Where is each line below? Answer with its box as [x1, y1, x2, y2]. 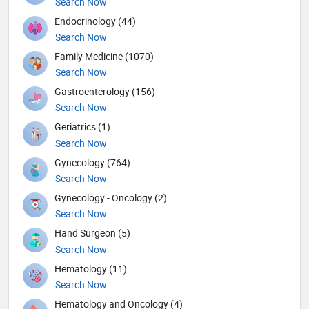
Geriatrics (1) [54, 120, 110, 134]
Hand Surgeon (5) [54, 226, 130, 240]
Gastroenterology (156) [54, 85, 155, 99]
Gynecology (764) [54, 155, 130, 169]
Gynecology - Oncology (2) [54, 191, 167, 205]
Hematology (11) [54, 261, 127, 275]
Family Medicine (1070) [54, 49, 154, 63]
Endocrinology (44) [54, 14, 136, 28]
